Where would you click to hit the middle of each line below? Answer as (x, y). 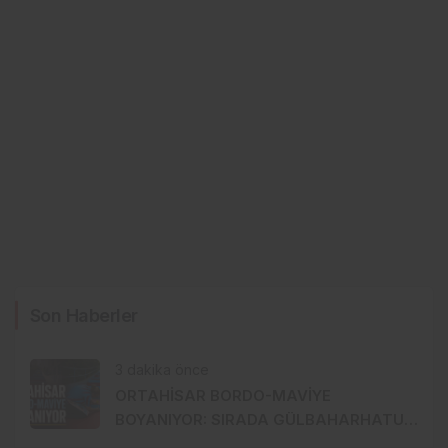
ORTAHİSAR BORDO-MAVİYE (223, 395)
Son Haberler (84, 315)
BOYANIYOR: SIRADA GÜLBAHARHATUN (265, 419)
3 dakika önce (162, 369)
